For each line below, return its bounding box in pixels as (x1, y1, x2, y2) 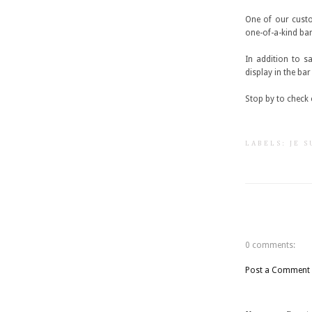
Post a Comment (245, 265, 310, 275)
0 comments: (245, 240, 295, 250)
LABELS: (245, 140, 290, 147)
